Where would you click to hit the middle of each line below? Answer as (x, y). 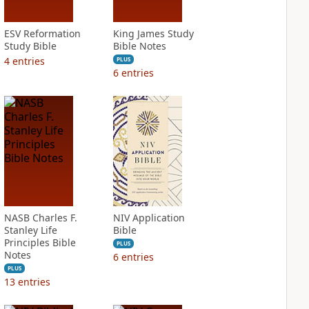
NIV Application (149, 218)
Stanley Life (30, 230)
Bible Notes (139, 46)
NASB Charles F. (40, 218)
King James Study (153, 33)
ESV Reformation (42, 33)
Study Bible (30, 46)
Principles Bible (40, 242)
